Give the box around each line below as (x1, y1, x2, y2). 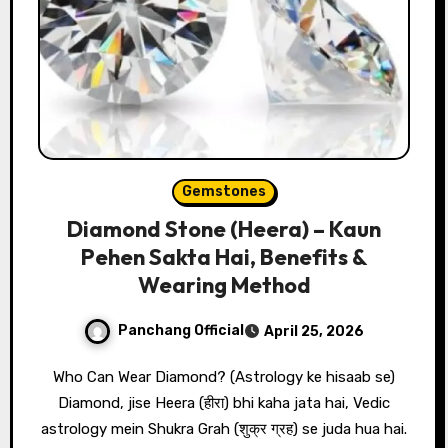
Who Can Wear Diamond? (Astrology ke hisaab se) (53, 367, 65, 386)
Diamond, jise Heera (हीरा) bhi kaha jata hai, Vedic (58, 393, 390, 412)
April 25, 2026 (264, 322, 364, 340)
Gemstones (182, 182, 266, 200)
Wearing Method (137, 270, 311, 299)
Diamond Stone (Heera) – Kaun (67, 214, 381, 243)
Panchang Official (118, 321, 244, 339)
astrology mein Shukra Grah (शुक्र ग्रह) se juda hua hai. (41, 419, 407, 438)
